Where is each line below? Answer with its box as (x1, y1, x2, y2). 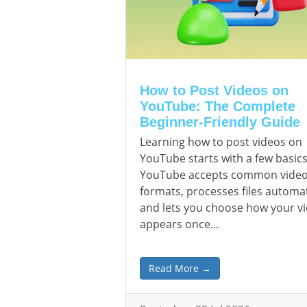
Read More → (149, 262, 211, 275)
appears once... (140, 217, 219, 232)
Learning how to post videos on (140, 134, 302, 149)
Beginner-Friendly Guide (140, 114, 300, 130)
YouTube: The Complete (140, 99, 295, 114)
